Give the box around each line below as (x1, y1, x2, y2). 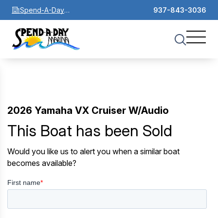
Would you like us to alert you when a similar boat (7, 146, 180, 156)
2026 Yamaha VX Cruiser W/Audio (7, 104, 169, 116)
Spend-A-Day (20, 5, 64, 14)
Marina (20, 17, 41, 26)
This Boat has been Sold (7, 121, 172, 140)
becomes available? (7, 158, 76, 168)
